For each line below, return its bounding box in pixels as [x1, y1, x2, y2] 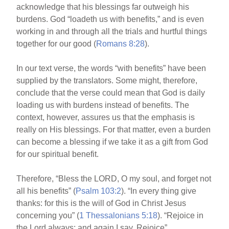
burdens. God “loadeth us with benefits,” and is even [16, 15, 204, 24]
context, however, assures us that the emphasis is [16, 113, 195, 122]
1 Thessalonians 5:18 [79, 211, 158, 220]
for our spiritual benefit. [16, 150, 99, 158]
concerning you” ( [16, 211, 80, 220]
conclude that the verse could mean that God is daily [16, 88, 205, 97]
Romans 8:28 [96, 39, 145, 48]
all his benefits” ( [16, 187, 76, 195]
